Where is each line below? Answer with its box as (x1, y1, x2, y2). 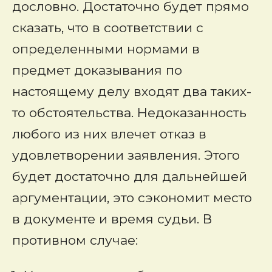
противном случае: (12, 233, 138, 248)
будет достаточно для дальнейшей (12, 169, 247, 184)
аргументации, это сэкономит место (12, 190, 252, 205)
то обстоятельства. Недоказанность (12, 105, 246, 120)
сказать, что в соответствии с (12, 20, 203, 35)
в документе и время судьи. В (12, 211, 212, 226)
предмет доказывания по (12, 63, 182, 78)
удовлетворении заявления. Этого (12, 148, 240, 163)
